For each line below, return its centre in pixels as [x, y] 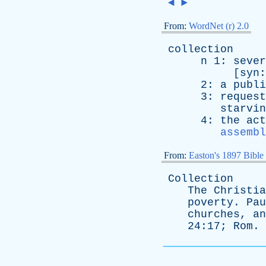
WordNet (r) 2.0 [219, 26]
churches [214, 214]
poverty [210, 202]
